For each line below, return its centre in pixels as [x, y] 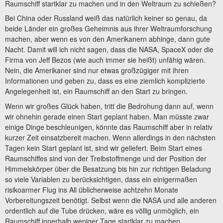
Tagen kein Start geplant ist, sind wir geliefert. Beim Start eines [104, 148]
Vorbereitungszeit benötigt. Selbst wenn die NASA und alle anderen [111, 200]
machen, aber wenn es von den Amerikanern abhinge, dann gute [108, 39]
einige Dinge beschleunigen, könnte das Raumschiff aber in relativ [109, 127]
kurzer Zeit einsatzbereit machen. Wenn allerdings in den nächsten [110, 137]
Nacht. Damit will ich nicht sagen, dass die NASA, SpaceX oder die [109, 50]
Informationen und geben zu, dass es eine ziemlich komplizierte [105, 81]
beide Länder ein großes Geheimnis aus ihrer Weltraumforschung [109, 29]
